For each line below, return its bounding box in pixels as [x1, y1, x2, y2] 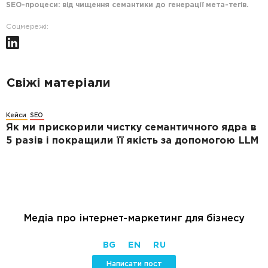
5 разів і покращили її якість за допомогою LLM [6, 136, 258, 147]
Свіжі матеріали [6, 77, 110, 90]
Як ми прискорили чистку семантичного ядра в [6, 123, 256, 133]
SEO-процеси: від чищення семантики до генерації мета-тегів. [6, 1, 248, 10]
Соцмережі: [6, 23, 48, 31]
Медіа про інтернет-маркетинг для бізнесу [23, 214, 245, 223]
